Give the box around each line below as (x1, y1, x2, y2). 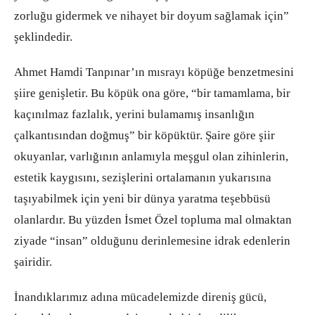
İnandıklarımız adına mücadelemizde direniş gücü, (14, 290, 266, 304)
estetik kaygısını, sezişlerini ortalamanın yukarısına (14, 171, 271, 185)
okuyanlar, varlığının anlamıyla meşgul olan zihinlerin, (14, 150, 288, 164)
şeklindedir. (14, 30, 72, 44)
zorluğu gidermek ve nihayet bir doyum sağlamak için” (14, 9, 289, 23)
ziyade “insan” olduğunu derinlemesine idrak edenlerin (14, 234, 290, 248)
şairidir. (14, 255, 52, 269)
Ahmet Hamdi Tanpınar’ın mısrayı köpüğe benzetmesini (14, 65, 294, 79)
